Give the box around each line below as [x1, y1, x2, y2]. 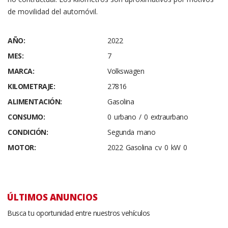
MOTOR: [8, 142, 36, 152]
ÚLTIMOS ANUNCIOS [7, 191, 98, 203]
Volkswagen [107, 66, 144, 76]
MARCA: [8, 66, 34, 76]
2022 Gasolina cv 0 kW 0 [107, 142, 187, 152]
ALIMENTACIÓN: [8, 97, 62, 106]
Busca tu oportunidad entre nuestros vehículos [7, 208, 150, 218]
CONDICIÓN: [8, 127, 48, 137]
